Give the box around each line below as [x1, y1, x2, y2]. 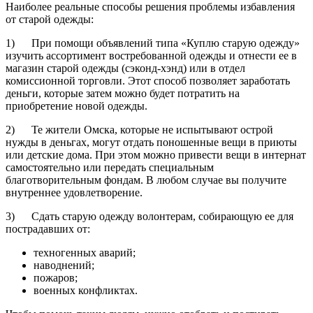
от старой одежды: [6, 13, 94, 25]
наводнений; [34, 259, 94, 271]
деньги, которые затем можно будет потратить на [6, 87, 240, 99]
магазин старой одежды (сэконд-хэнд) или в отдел [6, 61, 245, 74]
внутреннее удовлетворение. [6, 186, 143, 198]
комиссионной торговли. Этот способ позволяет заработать [6, 74, 290, 87]
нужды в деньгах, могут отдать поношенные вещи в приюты [6, 136, 297, 148]
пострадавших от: [6, 222, 90, 235]
